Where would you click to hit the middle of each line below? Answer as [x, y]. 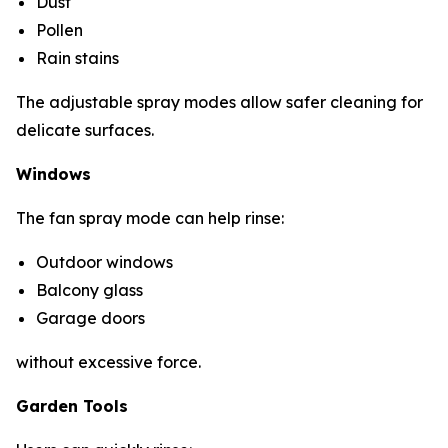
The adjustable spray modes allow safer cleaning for [219, 101]
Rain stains [79, 57]
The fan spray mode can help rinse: [150, 217]
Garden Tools [72, 405]
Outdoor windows [106, 261]
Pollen [61, 29]
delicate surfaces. [85, 129]
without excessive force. [108, 361]
